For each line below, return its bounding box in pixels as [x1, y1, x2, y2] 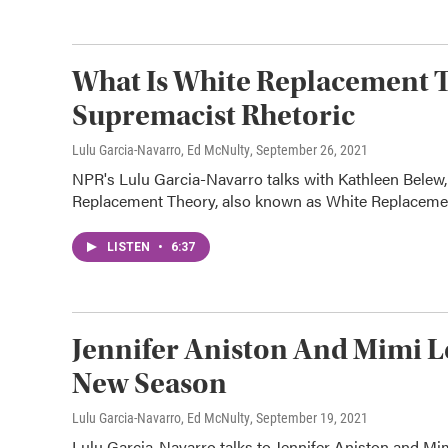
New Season [72, 366, 227, 401]
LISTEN [107, 240, 153, 254]
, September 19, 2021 [250, 410, 368, 426]
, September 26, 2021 [250, 142, 368, 158]
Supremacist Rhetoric [72, 98, 355, 133]
